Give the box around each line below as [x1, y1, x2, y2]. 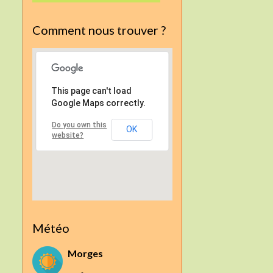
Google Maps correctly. [51, 97, 146, 108]
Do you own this [52, 120, 107, 129]
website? [52, 130, 84, 140]
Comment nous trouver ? [32, 22, 166, 37]
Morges [68, 247, 104, 259]
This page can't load [51, 85, 132, 96]
